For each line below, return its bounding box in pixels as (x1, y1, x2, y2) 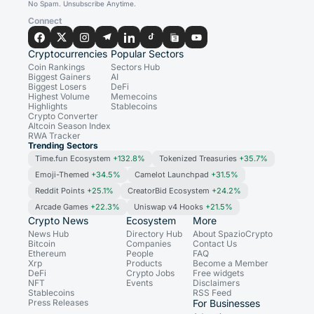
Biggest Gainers (28, 71, 90, 83)
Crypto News (28, 214, 88, 227)
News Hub (28, 228, 69, 240)
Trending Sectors (28, 140, 98, 151)
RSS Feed (193, 287, 231, 299)
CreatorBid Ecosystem (128, 186, 212, 196)
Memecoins (111, 91, 157, 102)
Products (126, 258, 162, 269)
